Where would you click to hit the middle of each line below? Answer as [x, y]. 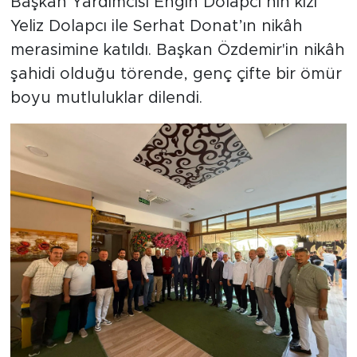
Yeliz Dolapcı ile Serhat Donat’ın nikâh [156, 26]
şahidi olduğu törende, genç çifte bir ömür [176, 74]
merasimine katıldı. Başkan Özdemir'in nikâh [177, 50]
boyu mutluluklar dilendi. [106, 98]
